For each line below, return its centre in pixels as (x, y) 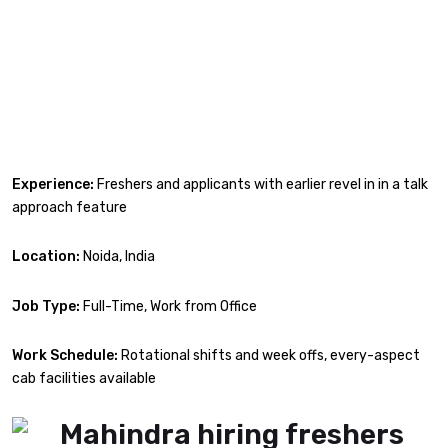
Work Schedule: (65, 356)
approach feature (69, 207)
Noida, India (117, 257)
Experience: (53, 184)
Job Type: (46, 306)
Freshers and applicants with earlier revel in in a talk (261, 184)
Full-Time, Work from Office (168, 306)
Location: (46, 257)
